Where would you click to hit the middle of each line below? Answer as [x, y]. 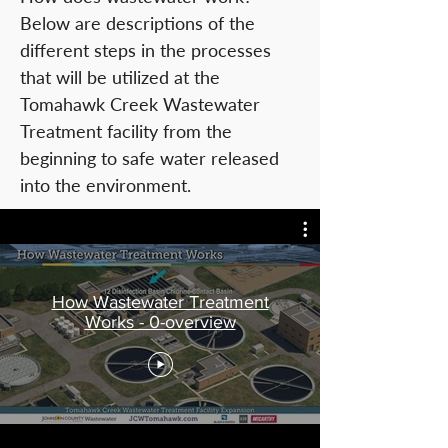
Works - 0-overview [160, 321]
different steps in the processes [145, 50]
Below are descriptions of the [137, 23]
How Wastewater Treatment [160, 301]
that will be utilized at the [120, 77]
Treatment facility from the [126, 131]
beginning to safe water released [149, 158]
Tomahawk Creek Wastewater [140, 104]
